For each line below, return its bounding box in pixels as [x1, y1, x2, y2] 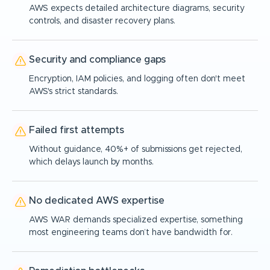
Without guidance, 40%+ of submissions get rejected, [29, 145, 242, 154]
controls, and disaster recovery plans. [29, 17, 175, 26]
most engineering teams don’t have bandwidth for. [29, 228, 233, 237]
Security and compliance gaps [29, 55, 166, 65]
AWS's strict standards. [29, 87, 118, 96]
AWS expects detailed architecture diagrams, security [29, 4, 245, 13]
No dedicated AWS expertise [29, 196, 165, 206]
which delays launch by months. [29, 158, 154, 167]
